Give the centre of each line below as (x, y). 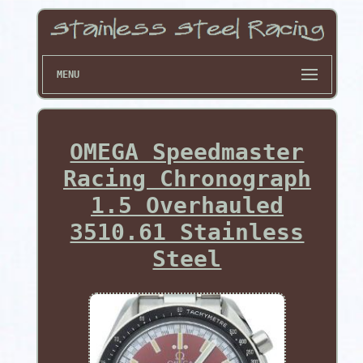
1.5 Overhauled (187, 206)
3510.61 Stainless (187, 233)
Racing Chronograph (187, 179)
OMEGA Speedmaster (187, 152)
